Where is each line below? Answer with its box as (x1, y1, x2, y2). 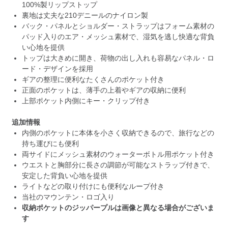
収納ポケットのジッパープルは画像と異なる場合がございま (21, 203, 214, 212)
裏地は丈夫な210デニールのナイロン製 (21, 11, 148, 19)
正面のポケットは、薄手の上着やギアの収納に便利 (21, 85, 186, 94)
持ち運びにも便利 (21, 139, 79, 148)
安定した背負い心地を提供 (21, 171, 107, 180)
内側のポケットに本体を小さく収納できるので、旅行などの (21, 128, 214, 137)
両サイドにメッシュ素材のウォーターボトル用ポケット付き (21, 150, 214, 158)
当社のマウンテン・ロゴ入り (21, 192, 115, 201)
